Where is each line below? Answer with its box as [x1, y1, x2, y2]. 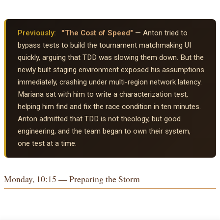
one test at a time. [18, 139, 77, 148]
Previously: [18, 28, 56, 38]
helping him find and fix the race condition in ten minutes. [18, 102, 201, 111]
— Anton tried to [133, 28, 188, 38]
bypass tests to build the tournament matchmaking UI [18, 41, 191, 50]
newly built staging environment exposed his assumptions [18, 65, 204, 75]
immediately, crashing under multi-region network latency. [18, 78, 202, 87]
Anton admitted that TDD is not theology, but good [18, 114, 181, 124]
